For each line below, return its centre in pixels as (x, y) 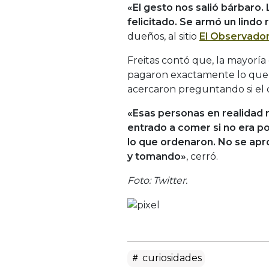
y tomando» (157, 156)
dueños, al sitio (163, 36)
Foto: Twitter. (157, 180)
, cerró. (202, 156)
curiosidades (171, 258)
